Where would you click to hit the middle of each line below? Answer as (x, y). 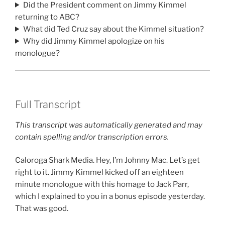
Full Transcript (48, 104)
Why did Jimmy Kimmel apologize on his (94, 41)
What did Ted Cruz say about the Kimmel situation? (113, 29)
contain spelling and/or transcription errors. (92, 137)
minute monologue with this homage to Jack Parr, (102, 185)
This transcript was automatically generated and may (109, 125)
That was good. (42, 209)
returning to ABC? (47, 17)
